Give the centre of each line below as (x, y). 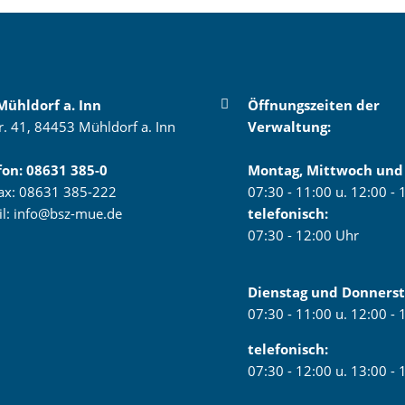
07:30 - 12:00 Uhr (303, 235)
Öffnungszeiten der (313, 104)
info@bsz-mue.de (67, 213)
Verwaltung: (289, 126)
